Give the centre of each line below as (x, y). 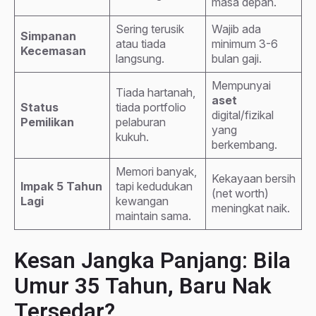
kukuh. (132, 137)
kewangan (142, 201)
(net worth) (240, 194)
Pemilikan (47, 122)
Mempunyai (241, 86)
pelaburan (141, 122)
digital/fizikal (243, 115)
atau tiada (141, 44)
